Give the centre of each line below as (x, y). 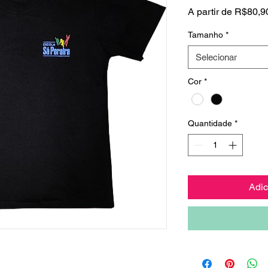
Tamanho (205, 35)
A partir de (211, 12)
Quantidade (210, 124)
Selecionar (216, 57)
